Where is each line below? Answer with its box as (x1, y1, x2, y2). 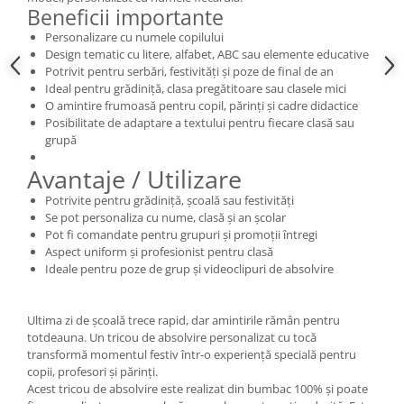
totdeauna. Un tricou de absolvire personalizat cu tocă (27, 329, 317, 346)
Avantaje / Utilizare (27, 162, 242, 197)
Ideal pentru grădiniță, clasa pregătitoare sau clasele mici (45, 80, 346, 97)
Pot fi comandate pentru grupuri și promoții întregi (45, 226, 317, 243)
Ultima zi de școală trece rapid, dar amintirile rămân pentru (27, 312, 340, 329)
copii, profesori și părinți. (27, 363, 158, 381)
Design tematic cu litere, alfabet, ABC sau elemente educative (45, 46, 369, 63)
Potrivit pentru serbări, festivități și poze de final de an (45, 63, 334, 80)
